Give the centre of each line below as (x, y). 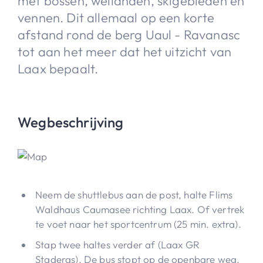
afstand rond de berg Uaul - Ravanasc (129, 34)
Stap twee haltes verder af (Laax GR (117, 244)
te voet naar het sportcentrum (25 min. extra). (138, 224)
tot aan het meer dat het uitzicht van (125, 51)
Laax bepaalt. (58, 68)
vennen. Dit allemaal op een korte (116, 17)
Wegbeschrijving (71, 122)
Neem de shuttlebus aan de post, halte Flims (134, 194)
